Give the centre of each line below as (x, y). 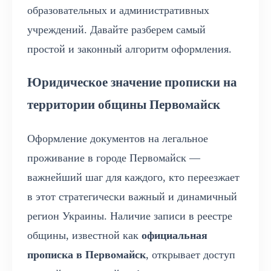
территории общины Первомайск (124, 104)
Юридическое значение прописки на (132, 82)
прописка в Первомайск (87, 255)
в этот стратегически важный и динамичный (132, 197)
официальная (175, 236)
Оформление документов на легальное (118, 139)
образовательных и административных (118, 10)
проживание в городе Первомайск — (114, 158)
